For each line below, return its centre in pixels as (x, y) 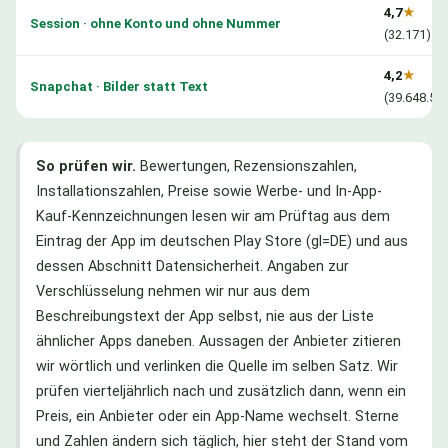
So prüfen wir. (86, 166)
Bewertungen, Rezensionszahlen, (246, 166)
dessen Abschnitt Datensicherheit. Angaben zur (192, 266)
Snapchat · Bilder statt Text (119, 86)
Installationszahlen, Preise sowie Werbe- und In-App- (209, 191)
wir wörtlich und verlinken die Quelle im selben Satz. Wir (217, 366)
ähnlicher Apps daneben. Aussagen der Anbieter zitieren (218, 341)
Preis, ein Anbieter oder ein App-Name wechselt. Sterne (217, 416)
